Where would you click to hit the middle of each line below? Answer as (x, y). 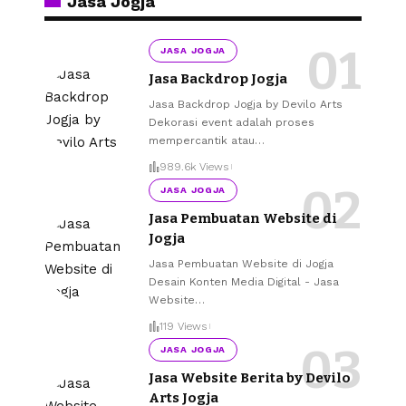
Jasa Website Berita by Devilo (250, 377)
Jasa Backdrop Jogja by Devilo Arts (246, 104)
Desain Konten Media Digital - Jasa (244, 281)
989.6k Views (194, 167)
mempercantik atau (202, 140)
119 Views (183, 327)
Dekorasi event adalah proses (232, 122)
